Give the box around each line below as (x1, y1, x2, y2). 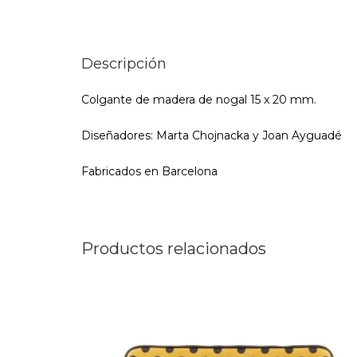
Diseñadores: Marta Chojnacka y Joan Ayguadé (81, 128, 342, 143)
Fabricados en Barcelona (81, 164, 218, 178)
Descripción (81, 55, 167, 73)
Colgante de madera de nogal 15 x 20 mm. (81, 92, 316, 107)
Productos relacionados (81, 239, 266, 258)
